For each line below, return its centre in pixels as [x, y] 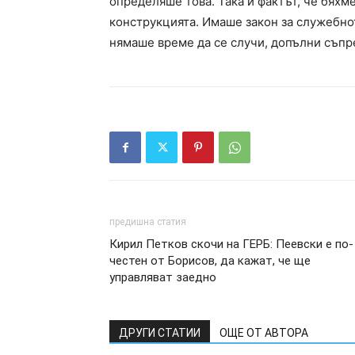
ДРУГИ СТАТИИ [160, 333]
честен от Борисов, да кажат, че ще [210, 261]
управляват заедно [163, 277]
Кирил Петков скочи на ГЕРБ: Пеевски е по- [231, 244]
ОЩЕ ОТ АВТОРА [264, 333]
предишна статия [148, 222]
